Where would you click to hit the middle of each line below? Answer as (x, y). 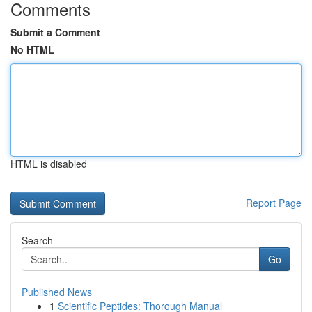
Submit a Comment (55, 32)
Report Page (274, 203)
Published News (57, 292)
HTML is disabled (49, 164)
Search (37, 240)
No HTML (32, 49)
